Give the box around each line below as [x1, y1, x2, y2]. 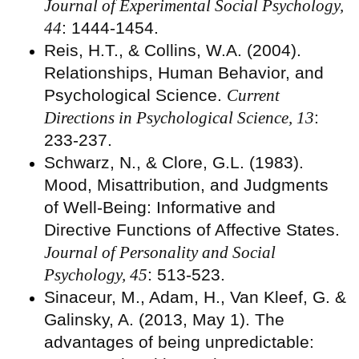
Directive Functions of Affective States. [44, 220, 340, 239]
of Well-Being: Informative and [44, 197, 276, 216]
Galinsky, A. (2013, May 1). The [44, 309, 284, 329]
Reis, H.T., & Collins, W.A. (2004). [44, 40, 301, 59]
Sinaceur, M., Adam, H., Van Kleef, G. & [44, 287, 346, 306]
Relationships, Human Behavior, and [44, 63, 324, 82]
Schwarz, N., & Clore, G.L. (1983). [44, 152, 304, 171]
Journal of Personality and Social [44, 242, 276, 262]
